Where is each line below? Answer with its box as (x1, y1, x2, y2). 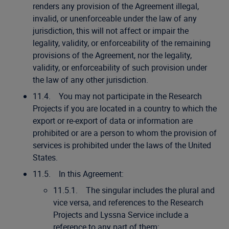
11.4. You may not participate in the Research (33, 90, 202, 102)
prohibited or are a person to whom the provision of (33, 127, 217, 139)
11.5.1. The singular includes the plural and (53, 185, 215, 196)
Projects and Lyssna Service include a (53, 209, 189, 220)
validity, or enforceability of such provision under (33, 62, 207, 73)
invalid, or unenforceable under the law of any (33, 13, 197, 24)
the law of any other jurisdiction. (33, 74, 148, 85)
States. (33, 152, 58, 163)
